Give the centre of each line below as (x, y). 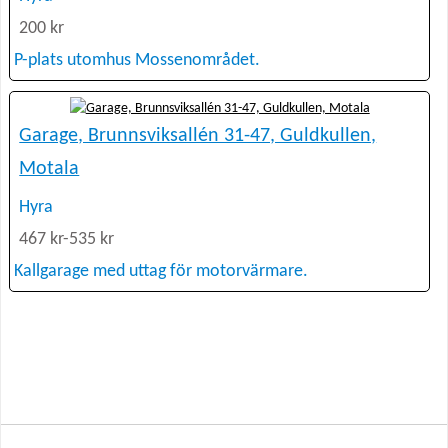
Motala (49, 168)
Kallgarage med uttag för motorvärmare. (161, 271)
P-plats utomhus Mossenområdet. (137, 61)
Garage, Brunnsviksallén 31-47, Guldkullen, (198, 135)
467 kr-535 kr (67, 239)
